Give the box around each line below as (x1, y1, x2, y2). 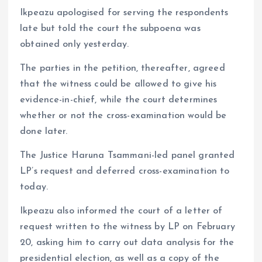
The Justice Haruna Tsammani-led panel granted (20, 150, 235, 160)
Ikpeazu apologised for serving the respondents (20, 8, 229, 18)
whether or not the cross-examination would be (20, 111, 227, 120)
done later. (20, 126, 68, 136)
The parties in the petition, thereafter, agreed (20, 63, 225, 73)
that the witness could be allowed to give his (20, 79, 217, 89)
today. (20, 182, 48, 192)
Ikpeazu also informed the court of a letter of (20, 206, 223, 216)
